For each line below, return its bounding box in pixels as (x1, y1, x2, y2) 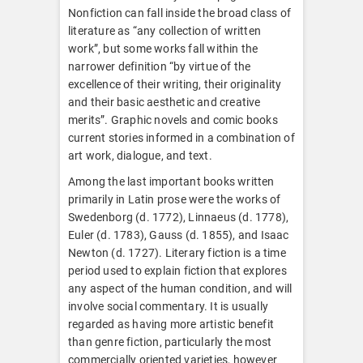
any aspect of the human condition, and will (68, 281, 293, 295)
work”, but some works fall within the (68, 41, 258, 55)
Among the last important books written (68, 174, 275, 188)
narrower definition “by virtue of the (68, 59, 251, 73)
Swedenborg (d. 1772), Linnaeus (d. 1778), (68, 210, 289, 224)
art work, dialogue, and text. (68, 148, 212, 162)
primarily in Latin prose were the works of (68, 192, 281, 206)
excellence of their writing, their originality (68, 77, 282, 91)
